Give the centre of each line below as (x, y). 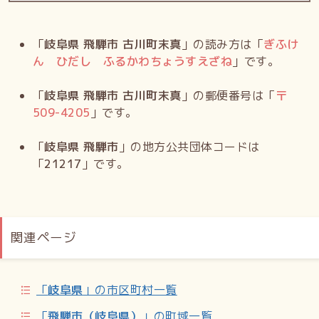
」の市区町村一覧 (130, 290)
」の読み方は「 (223, 45)
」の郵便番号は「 (228, 96)
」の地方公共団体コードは (189, 147)
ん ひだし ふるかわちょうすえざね (133, 62)
